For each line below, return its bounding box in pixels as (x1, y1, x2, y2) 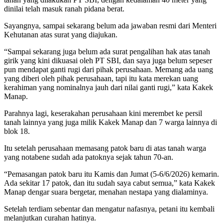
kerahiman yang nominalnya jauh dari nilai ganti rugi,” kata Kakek (4, 83, 213, 92)
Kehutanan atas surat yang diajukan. (4, 30, 117, 39)
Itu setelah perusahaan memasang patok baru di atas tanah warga (4, 143, 206, 152)
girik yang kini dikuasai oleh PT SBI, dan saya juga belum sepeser (4, 56, 212, 65)
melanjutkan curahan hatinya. (4, 213, 96, 222)
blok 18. (4, 126, 30, 135)
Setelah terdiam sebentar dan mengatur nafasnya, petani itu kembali (4, 204, 215, 213)
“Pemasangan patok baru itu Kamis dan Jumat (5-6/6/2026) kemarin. (4, 169, 219, 178)
